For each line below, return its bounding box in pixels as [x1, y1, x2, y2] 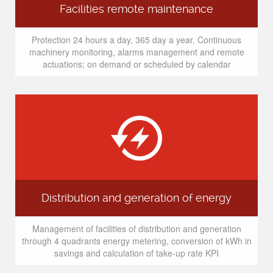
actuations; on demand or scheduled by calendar [42, 58, 231, 70]
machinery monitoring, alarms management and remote [29, 46, 244, 58]
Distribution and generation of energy [41, 192, 232, 204]
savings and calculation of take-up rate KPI [54, 247, 219, 259]
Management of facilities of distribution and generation [32, 222, 241, 235]
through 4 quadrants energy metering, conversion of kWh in [21, 235, 252, 247]
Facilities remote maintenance [60, 3, 213, 15]
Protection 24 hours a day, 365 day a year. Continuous [32, 34, 241, 46]
